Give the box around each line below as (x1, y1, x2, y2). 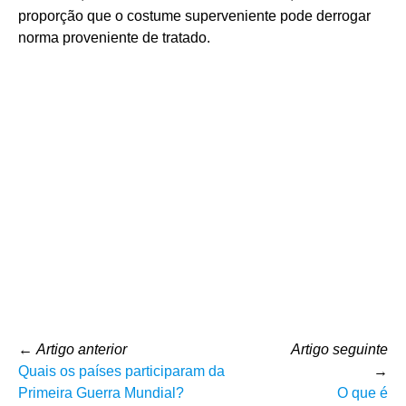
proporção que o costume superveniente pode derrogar (18, 7, 371, 24)
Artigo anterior (36, 341, 127, 357)
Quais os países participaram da (18, 362, 225, 379)
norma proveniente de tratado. (18, 29, 210, 45)
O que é (337, 384, 388, 401)
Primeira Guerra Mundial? (18, 384, 184, 401)
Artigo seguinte (291, 341, 388, 357)
